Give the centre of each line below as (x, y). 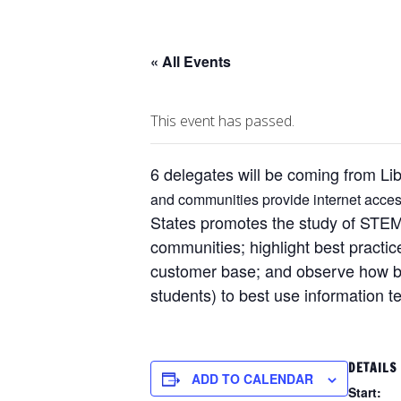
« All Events (191, 61)
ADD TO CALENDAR (252, 379)
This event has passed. (222, 121)
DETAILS (373, 368)
